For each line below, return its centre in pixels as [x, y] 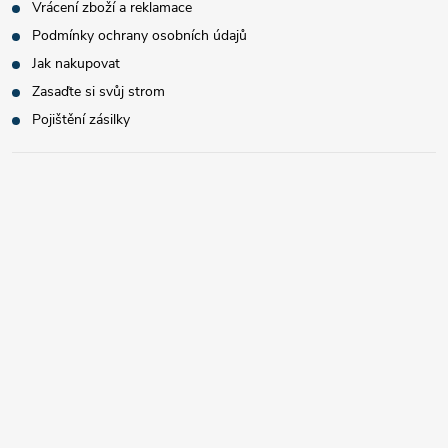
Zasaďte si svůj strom [98, 91]
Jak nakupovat [76, 63]
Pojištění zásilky [81, 119]
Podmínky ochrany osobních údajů [139, 35]
